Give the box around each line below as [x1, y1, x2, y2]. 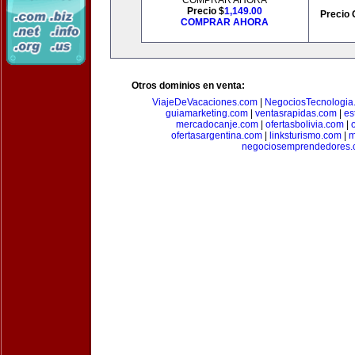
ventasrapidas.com [254, 108, 337, 119]
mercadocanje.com [176, 119, 258, 130]
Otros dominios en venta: [132, 80, 245, 91]
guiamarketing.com [165, 108, 248, 119]
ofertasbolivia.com [265, 119, 344, 130]
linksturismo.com [269, 130, 342, 141]
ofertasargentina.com [170, 130, 262, 141]
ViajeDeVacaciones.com [152, 97, 258, 108]
